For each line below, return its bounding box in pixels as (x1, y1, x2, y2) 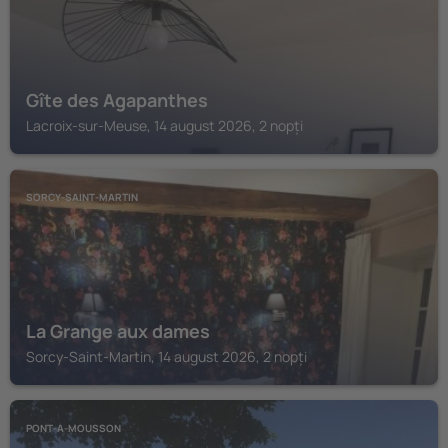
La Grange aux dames (26, 319, 210, 343)
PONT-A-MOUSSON (26, 421, 121, 435)
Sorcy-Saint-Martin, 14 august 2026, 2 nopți (26, 347, 307, 366)
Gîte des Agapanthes (26, 88, 208, 112)
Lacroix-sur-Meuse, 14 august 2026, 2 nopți (26, 116, 303, 135)
